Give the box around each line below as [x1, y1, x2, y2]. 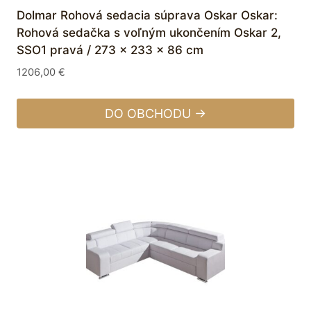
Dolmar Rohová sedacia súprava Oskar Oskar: [17, 8, 278, 22]
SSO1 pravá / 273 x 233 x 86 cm [17, 42, 203, 57]
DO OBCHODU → [105, 106, 206, 121]
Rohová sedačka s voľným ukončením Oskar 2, [17, 25, 281, 40]
